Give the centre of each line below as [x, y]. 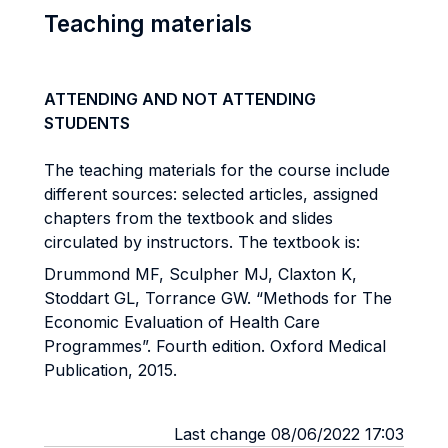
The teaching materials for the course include [217, 170]
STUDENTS [87, 123]
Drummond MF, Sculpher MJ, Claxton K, [200, 274]
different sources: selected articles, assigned [211, 194]
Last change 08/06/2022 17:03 [289, 434]
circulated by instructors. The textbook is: [202, 242]
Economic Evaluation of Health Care [182, 322]
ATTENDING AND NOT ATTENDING [180, 99]
